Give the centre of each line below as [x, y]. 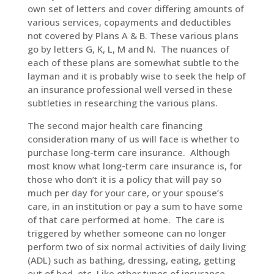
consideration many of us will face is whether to [133, 139]
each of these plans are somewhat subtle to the [133, 62]
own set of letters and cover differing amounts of [135, 9]
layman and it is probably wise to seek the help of [136, 76]
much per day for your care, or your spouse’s [125, 193]
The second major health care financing [115, 125]
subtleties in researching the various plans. [122, 103]
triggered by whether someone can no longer [127, 233]
